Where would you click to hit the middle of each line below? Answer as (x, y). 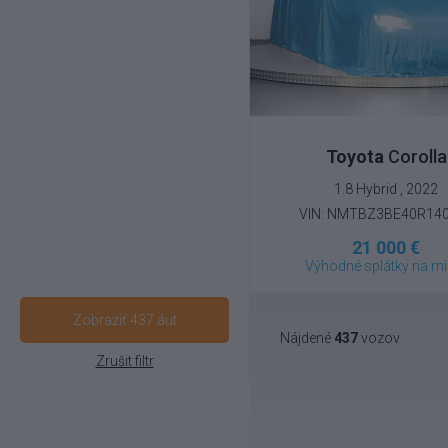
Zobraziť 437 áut (124, 320)
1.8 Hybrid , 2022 (386, 188)
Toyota (354, 156)
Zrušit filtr (124, 361)
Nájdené (307, 337)
